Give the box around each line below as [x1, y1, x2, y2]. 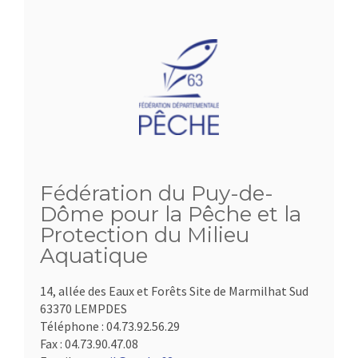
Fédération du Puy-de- [40, 181, 273, 206]
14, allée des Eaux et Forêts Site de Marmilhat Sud [40, 283, 308, 299]
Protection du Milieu [40, 222, 249, 248]
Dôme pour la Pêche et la [40, 201, 301, 227]
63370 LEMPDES [40, 300, 127, 316]
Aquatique [40, 243, 148, 268]
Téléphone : [40, 318, 106, 334]
